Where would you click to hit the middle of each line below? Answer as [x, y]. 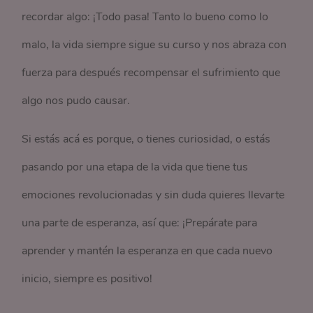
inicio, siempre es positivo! [87, 279]
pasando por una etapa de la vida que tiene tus [135, 167]
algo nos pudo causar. [76, 101]
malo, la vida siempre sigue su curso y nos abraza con [154, 45]
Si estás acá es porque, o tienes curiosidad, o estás [146, 139]
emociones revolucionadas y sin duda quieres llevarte [153, 195]
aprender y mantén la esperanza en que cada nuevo [147, 251]
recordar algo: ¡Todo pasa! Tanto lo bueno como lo [145, 17]
